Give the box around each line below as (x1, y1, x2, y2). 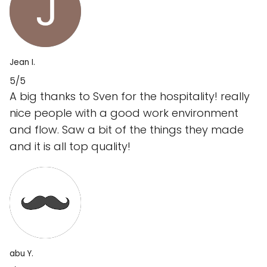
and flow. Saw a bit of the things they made (10, 122, 244, 138)
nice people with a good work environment (10, 105, 238, 121)
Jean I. (10, 57, 35, 69)
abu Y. (10, 248, 33, 260)
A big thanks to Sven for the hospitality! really (10, 89, 250, 104)
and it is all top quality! (10, 139, 131, 154)
